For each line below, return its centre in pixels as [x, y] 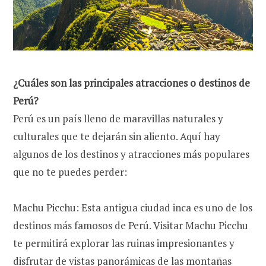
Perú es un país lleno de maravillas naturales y [118, 119]
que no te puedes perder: [70, 172]
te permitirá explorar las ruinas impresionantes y [124, 243]
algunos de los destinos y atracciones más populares [131, 154]
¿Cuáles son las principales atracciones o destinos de [132, 83]
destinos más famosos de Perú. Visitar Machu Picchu [131, 226]
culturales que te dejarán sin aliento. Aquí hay [117, 137]
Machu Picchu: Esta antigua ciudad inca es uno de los [133, 208]
